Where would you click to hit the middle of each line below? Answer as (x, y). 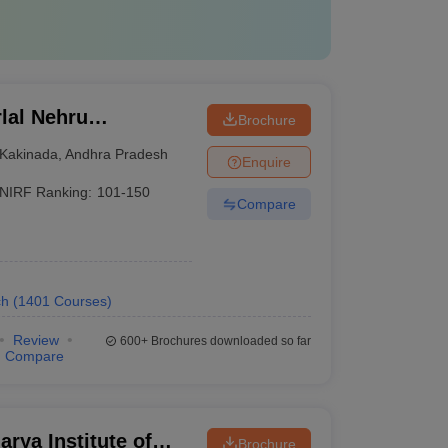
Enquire (266, 161)
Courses (80, 301)
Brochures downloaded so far (229, 341)
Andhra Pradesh (117, 153)
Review (35, 340)
